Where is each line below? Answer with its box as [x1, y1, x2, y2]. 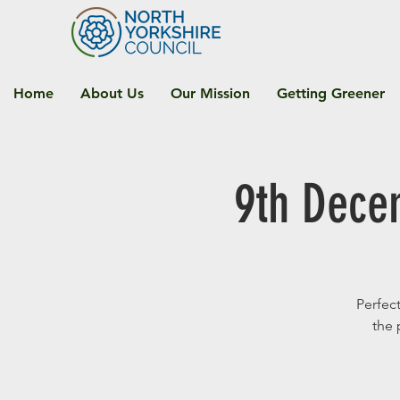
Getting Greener [277, 84, 385, 102]
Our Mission [171, 84, 250, 102]
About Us [80, 84, 144, 102]
